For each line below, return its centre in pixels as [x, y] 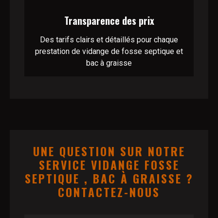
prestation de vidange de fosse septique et [109, 51]
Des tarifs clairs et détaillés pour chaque [109, 40]
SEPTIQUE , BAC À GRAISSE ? [109, 178]
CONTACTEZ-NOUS [109, 192]
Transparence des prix [109, 20]
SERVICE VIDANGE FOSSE [109, 165]
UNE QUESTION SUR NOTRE [109, 151]
